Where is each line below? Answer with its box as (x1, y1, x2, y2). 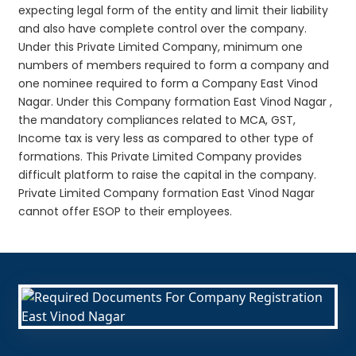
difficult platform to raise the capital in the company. (18, 166, 317, 183)
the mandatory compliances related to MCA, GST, (18, 111, 296, 128)
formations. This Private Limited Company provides (18, 148, 303, 164)
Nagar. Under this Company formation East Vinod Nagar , (18, 93, 333, 110)
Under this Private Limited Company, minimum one (18, 38, 304, 55)
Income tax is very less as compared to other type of (18, 130, 315, 146)
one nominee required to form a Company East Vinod (18, 75, 319, 91)
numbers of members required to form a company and (18, 56, 330, 73)
